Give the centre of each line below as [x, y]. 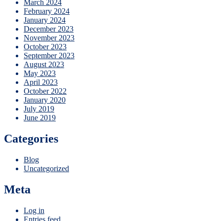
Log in [34, 211]
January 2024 [45, 20]
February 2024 [47, 11]
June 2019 [40, 118]
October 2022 [45, 91]
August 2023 [44, 65]
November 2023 [49, 38]
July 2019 [39, 109]
